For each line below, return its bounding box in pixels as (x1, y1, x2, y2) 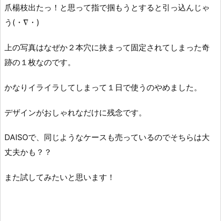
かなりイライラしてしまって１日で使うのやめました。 (4, 82, 202, 92)
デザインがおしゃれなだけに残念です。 (4, 107, 147, 117)
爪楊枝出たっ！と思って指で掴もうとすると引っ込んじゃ (4, 2, 210, 13)
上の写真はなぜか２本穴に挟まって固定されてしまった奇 (4, 42, 210, 53)
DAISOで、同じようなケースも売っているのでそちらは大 (4, 132, 210, 143)
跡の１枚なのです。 (4, 57, 75, 68)
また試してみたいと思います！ (4, 172, 115, 183)
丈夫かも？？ (4, 147, 52, 157)
